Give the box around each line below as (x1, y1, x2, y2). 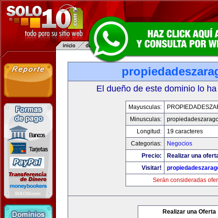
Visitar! (142, 164, 162, 171)
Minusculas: (130, 116, 162, 123)
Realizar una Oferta (163, 208, 216, 215)
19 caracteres (167, 128, 203, 135)
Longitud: (137, 128, 162, 135)
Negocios (167, 140, 192, 147)
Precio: (142, 152, 162, 159)
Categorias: (131, 140, 162, 147)
